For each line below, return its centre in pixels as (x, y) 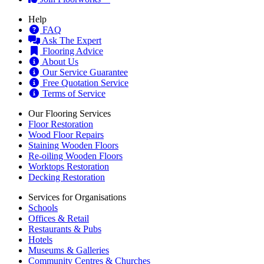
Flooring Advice (72, 39)
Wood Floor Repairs (66, 123)
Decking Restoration (67, 165)
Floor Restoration (61, 112)
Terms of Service (73, 81)
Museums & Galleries (69, 238)
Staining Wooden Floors (73, 133)
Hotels (40, 227)
